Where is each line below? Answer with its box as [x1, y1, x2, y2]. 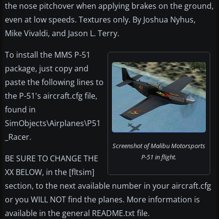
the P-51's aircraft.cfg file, [5, 90, 97, 102]
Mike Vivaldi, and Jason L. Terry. [5, 28, 119, 39]
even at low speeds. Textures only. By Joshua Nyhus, [5, 14, 196, 25]
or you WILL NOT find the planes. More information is [5, 194, 200, 205]
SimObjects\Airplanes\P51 [5, 118, 101, 129]
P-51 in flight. [141, 153, 176, 162]
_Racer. [5, 131, 31, 143]
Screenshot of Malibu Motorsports [112, 141, 205, 151]
